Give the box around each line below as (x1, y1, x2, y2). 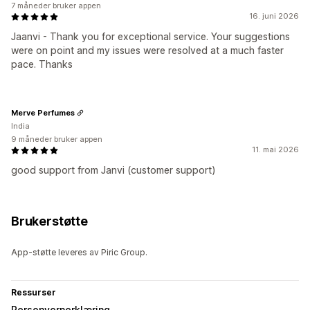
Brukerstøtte (11, 214, 88, 229)
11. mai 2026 (252, 145, 299, 155)
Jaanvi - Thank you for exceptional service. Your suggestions (11, 30, 290, 43)
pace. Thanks (11, 58, 73, 71)
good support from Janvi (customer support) (11, 164, 216, 176)
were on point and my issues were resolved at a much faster (11, 44, 284, 57)
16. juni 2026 (249, 11, 299, 21)
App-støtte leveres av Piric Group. (11, 247, 147, 258)
